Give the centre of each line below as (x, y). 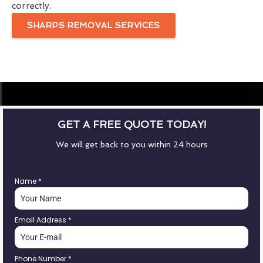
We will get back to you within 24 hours (131, 144)
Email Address (41, 220)
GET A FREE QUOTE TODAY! (131, 124)
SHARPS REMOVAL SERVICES (94, 25)
